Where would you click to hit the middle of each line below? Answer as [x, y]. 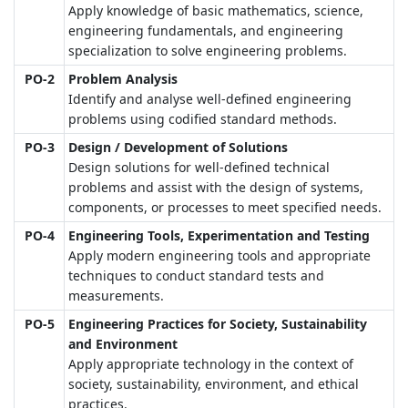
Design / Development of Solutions [178, 147]
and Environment [123, 343]
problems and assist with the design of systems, [216, 187]
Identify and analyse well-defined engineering [210, 98]
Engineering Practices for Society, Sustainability [218, 323]
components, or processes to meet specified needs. [225, 207]
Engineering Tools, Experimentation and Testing [219, 235]
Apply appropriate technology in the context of [211, 363]
